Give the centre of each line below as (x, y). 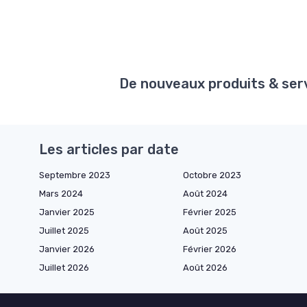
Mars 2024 (61, 194)
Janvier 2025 (67, 212)
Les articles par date (109, 149)
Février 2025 (210, 212)
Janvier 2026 (67, 249)
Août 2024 (205, 194)
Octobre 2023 (212, 175)
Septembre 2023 (75, 175)
